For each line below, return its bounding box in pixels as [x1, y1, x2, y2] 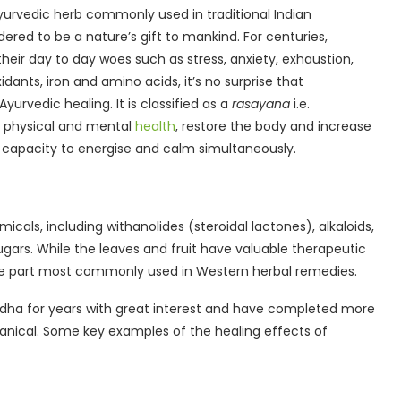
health [135, 116, 175, 135]
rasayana [232, 94, 294, 113]
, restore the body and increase [175, 116, 371, 135]
